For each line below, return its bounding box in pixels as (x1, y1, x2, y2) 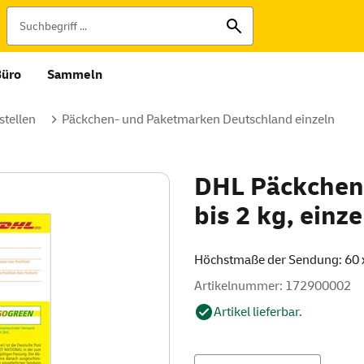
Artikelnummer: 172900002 (194, 278, 351, 294)
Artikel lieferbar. (214, 304, 302, 320)
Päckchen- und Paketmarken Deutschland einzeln (62, 111, 335, 128)
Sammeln (47, 67, 102, 83)
